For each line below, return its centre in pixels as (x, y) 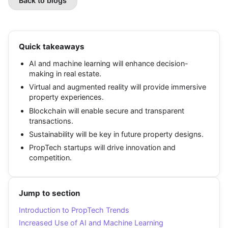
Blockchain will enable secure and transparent (107, 110)
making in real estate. (65, 73)
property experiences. (66, 97)
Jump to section (49, 193)
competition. (50, 158)
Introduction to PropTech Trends (74, 210)
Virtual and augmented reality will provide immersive (118, 87)
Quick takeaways (52, 46)
